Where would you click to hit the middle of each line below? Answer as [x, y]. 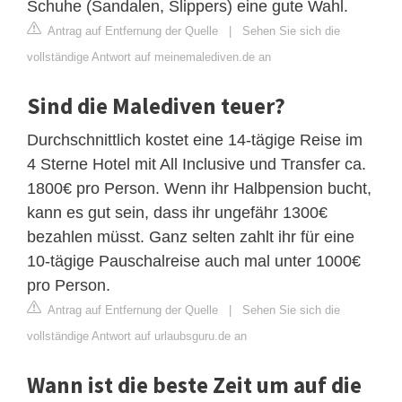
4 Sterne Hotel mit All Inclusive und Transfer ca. [197, 164]
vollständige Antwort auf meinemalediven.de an [149, 57]
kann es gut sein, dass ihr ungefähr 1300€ [177, 212]
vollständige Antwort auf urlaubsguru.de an [137, 336]
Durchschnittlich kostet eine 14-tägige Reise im [195, 140]
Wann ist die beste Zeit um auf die [194, 385]
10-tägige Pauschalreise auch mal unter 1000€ [194, 261]
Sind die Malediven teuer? [156, 105]
